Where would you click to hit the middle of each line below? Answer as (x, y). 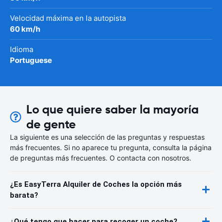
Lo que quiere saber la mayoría (113, 109)
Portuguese (31, 60)
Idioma (22, 49)
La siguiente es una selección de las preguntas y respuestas (107, 137)
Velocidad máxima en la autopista (68, 18)
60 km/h (25, 29)
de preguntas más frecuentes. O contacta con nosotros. (101, 158)
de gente (51, 124)
